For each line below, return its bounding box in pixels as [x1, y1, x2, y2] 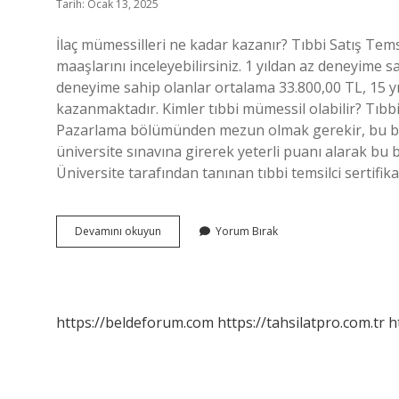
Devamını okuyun [75, 224, 161, 239]
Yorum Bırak [216, 224, 278, 239]
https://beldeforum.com [56, 313, 214, 332]
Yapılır [160, 303, 192, 318]
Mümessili [160, 239, 210, 254]
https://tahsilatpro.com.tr [217, 313, 385, 332]
